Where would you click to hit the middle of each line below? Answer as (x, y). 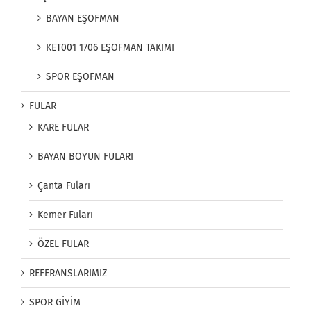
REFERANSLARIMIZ (68, 274)
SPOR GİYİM (55, 303)
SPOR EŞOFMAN (80, 77)
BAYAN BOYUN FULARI (85, 157)
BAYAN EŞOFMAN (83, 19)
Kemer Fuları (65, 215)
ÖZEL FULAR (63, 244)
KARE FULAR (63, 128)
